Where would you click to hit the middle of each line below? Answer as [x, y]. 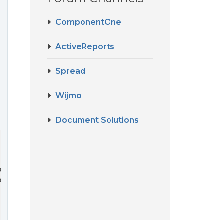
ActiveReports [85, 46]
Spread [70, 71]
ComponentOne [88, 22]
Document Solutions [97, 120]
